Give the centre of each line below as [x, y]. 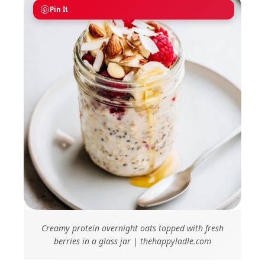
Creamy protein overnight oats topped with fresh [132, 228]
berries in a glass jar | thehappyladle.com [132, 241]
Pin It [59, 9]
